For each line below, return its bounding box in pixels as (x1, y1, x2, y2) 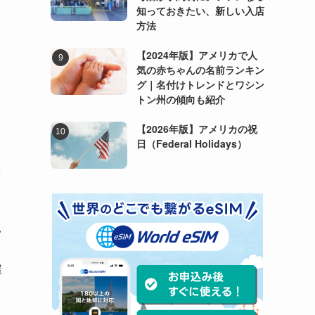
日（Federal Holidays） (136, 136, 247, 150)
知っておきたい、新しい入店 (136, 3, 264, 18)
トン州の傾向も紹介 (136, 91, 225, 106)
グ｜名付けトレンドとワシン (136, 77, 264, 91)
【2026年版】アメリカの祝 (136, 121, 257, 136)
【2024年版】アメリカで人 (136, 47, 257, 62)
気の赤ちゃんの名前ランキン (136, 62, 264, 77)
